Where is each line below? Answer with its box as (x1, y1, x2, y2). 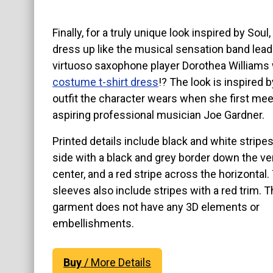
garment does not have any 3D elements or (52, 200, 260, 214)
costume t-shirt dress (52, 76, 158, 89)
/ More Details (82, 255, 151, 269)
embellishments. (52, 217, 134, 230)
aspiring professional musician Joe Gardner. (52, 108, 264, 122)
